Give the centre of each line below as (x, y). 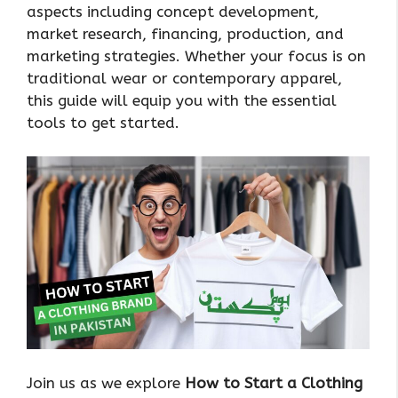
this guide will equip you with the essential (182, 100)
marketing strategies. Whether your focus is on (196, 56)
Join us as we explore (106, 382)
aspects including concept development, (173, 11)
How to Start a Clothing (274, 382)
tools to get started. (103, 122)
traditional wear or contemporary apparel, (184, 78)
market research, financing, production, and (185, 33)
